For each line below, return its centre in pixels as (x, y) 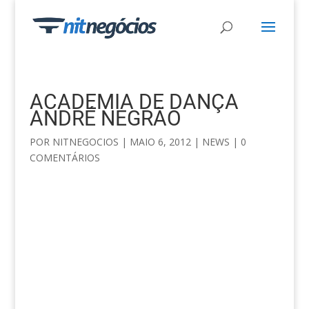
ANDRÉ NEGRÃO (105, 118)
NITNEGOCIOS (85, 142)
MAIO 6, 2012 (160, 142)
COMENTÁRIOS (64, 158)
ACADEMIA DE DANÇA (134, 102)
